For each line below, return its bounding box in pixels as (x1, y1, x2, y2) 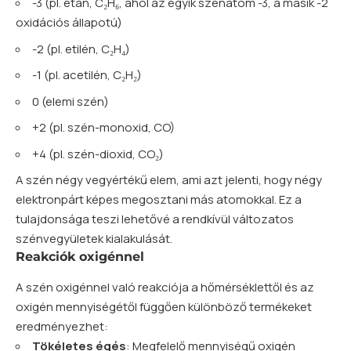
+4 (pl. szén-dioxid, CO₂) (32, 145, 164, 162)
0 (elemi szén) (32, 92, 109, 110)
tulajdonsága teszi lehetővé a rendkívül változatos (16, 211, 294, 228)
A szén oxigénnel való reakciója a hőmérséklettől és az (16, 279, 314, 296)
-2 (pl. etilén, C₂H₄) (32, 40, 130, 57)
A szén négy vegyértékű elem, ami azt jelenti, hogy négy (16, 172, 322, 189)
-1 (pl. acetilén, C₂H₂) (32, 67, 142, 84)
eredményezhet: (16, 318, 108, 335)
